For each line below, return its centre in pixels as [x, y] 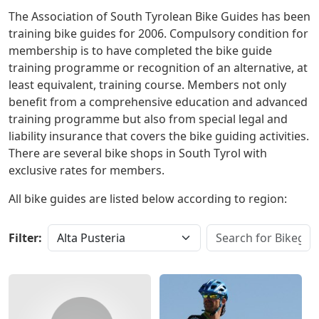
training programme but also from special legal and [148, 119]
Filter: [25, 238]
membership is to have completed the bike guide [140, 51]
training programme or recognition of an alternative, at [158, 68]
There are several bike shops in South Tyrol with [138, 153]
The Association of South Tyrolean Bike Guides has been [159, 16]
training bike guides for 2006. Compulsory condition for [158, 33]
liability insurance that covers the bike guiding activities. [159, 136]
